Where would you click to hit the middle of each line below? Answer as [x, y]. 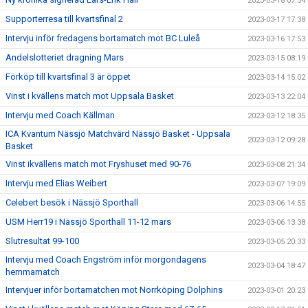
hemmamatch [33, 272]
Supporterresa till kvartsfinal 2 [64, 19]
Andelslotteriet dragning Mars [65, 57]
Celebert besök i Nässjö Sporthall [72, 202]
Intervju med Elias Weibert [56, 183]
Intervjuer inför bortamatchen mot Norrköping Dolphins [114, 290]
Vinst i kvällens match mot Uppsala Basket [90, 96]
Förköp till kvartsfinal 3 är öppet [68, 77]
